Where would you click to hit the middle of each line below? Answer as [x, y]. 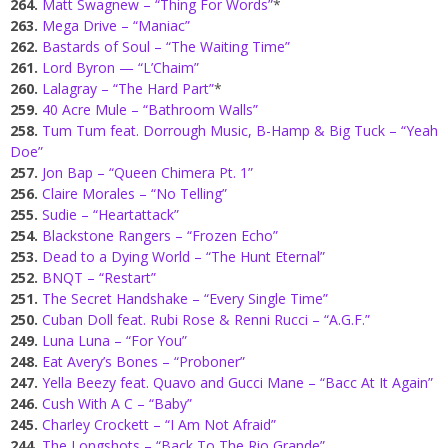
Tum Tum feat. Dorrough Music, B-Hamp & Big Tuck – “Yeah [240, 131]
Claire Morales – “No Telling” [134, 194]
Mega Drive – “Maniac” [116, 26]
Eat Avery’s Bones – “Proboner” [143, 362]
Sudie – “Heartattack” [110, 215]
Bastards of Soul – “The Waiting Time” [166, 47]
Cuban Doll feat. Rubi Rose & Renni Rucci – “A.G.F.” [206, 320]
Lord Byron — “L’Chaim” [120, 68]
